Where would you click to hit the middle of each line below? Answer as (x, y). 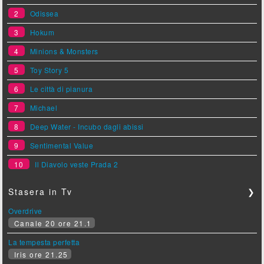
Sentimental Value (62, 145)
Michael (44, 107)
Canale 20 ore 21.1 (52, 223)
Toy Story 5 (49, 70)
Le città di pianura (61, 88)
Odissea (44, 13)
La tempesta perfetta (44, 242)
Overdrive (25, 210)
